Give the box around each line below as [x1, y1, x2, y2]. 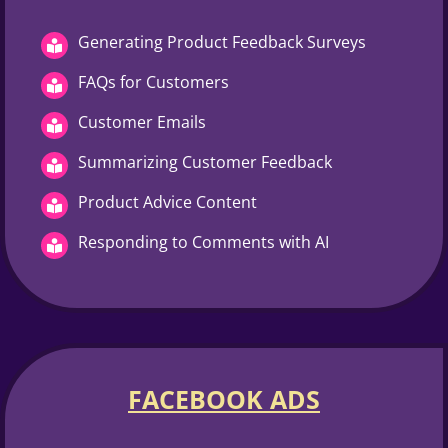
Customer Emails [78, 110, 206, 133]
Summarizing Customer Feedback [78, 150, 332, 173]
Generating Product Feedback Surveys [78, 30, 366, 53]
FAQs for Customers [78, 70, 229, 93]
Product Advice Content [78, 190, 257, 213]
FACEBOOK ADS [128, 381, 320, 416]
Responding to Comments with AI [78, 230, 329, 253]
